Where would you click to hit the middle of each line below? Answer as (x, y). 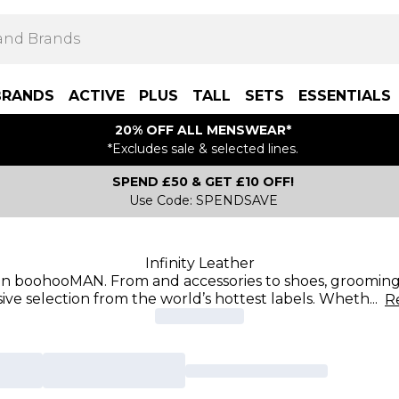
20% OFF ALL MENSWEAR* (203, 130)
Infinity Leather (199, 263)
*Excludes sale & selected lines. (203, 149)
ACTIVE (97, 96)
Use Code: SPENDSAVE (203, 200)
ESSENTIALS (345, 96)
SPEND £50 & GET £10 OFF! (203, 182)
